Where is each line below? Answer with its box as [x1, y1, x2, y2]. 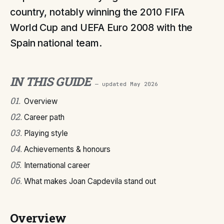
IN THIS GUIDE [10, 73, 91, 89]
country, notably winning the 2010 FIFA [10, 6, 185, 18]
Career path [24, 112, 64, 122]
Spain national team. [10, 37, 102, 49]
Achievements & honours [24, 144, 110, 154]
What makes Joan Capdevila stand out [24, 176, 156, 186]
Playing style [24, 128, 68, 138]
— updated [94, 80, 130, 87]
